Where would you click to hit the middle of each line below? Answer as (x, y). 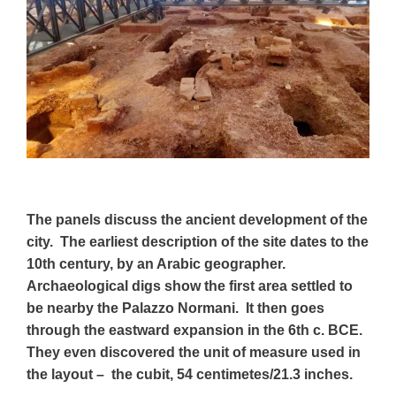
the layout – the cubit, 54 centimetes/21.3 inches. (191, 375)
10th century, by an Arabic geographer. (158, 264)
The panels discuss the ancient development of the (197, 220)
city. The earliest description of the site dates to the (198, 242)
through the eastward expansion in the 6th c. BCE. (196, 331)
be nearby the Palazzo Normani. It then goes (175, 308)
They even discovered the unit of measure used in (194, 353)
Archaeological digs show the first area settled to (190, 286)
